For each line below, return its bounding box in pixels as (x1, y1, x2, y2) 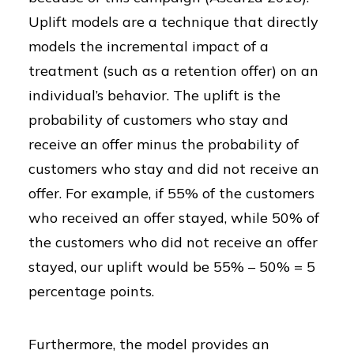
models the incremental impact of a (28, 37, 269, 55)
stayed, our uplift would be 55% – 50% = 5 (28, 258, 315, 276)
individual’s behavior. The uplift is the (28, 86, 281, 104)
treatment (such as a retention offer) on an (28, 62, 318, 80)
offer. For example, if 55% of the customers (28, 184, 314, 202)
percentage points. (28, 282, 154, 300)
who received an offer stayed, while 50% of (28, 209, 319, 227)
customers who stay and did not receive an (28, 160, 319, 178)
